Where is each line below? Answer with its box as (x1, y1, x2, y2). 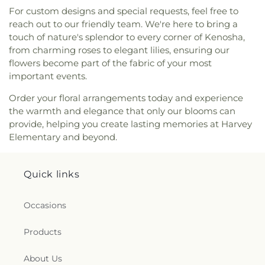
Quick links (24, 169, 80, 180)
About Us (24, 253, 62, 264)
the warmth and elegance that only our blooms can (9, 105, 235, 117)
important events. (9, 70, 87, 82)
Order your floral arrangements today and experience (9, 92, 243, 104)
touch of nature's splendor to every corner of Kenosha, (9, 31, 245, 43)
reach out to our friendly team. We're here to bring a (9, 18, 238, 30)
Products (24, 227, 62, 237)
